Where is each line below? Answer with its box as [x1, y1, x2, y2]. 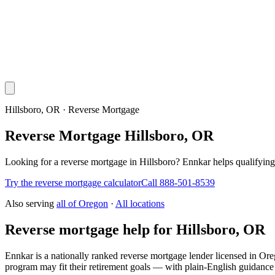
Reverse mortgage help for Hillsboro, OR [5, 221, 265, 238]
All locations [115, 198, 165, 209]
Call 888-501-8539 [141, 177, 215, 188]
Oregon [79, 198, 108, 209]
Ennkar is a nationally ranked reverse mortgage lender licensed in [5, 250, 257, 261]
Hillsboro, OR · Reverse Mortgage [5, 104, 139, 115]
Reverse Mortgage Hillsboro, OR [5, 127, 214, 144]
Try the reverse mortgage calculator [5, 177, 141, 188]
